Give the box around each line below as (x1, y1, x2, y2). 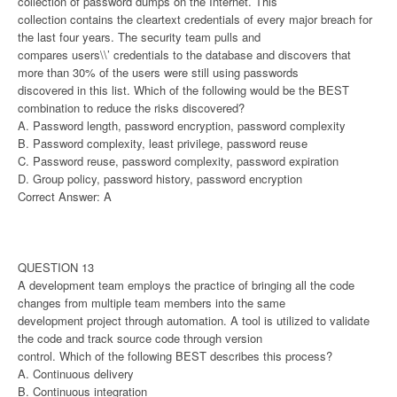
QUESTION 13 (18, 258, 94, 276)
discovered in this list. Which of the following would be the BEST (18, 81, 349, 98)
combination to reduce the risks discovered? (18, 98, 245, 116)
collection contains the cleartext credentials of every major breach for (18, 10, 372, 27)
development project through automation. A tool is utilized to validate (18, 311, 370, 329)
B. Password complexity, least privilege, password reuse (18, 134, 307, 152)
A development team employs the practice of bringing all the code (18, 276, 354, 293)
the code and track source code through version (18, 329, 262, 346)
